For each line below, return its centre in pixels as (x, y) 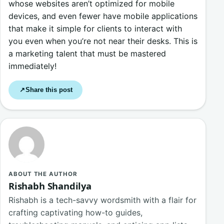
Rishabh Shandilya (50, 186)
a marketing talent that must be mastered (87, 54)
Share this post (49, 90)
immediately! (32, 66)
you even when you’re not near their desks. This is (103, 41)
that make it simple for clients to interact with (95, 29)
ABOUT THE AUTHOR (43, 174)
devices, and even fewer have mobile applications (103, 16)
